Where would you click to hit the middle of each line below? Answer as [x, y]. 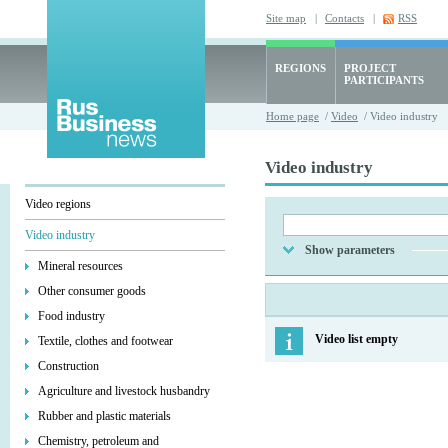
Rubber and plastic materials [104, 416]
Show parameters [350, 250]
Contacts [344, 18]
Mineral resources [80, 266]
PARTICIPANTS [384, 80]
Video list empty [356, 339]
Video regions [58, 204]
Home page [292, 116]
